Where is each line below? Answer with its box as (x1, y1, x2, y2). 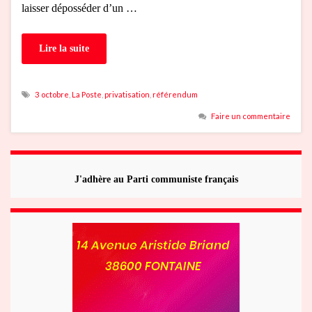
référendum (153, 89, 198, 99)
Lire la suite (39, 42, 89, 54)
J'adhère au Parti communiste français (74, 173, 238, 185)
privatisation (104, 89, 150, 99)
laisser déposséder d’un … (22, 1, 137, 14)
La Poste (72, 89, 102, 99)
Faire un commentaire (211, 111, 290, 120)
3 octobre (35, 89, 69, 99)
